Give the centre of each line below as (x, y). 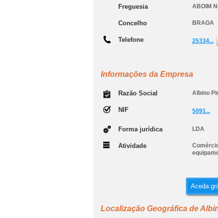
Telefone (131, 40)
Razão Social (138, 93)
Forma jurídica (140, 129)
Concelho (133, 23)
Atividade (132, 146)
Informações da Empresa (147, 74)
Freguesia (133, 7)
